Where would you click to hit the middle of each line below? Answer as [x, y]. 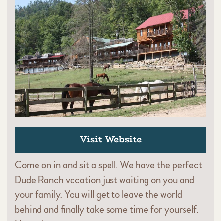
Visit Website [110, 139]
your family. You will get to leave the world [98, 195]
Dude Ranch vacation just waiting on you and [105, 180]
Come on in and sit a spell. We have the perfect [109, 165]
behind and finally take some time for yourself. [107, 210]
